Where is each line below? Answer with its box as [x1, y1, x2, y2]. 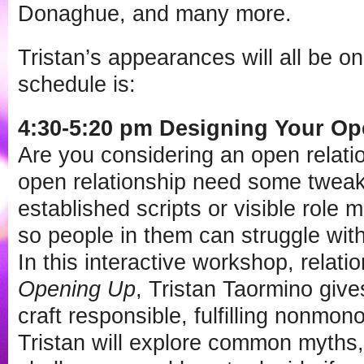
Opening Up [18, 276, 136, 301]
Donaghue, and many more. [18, 2, 292, 26]
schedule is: [18, 71, 136, 97]
